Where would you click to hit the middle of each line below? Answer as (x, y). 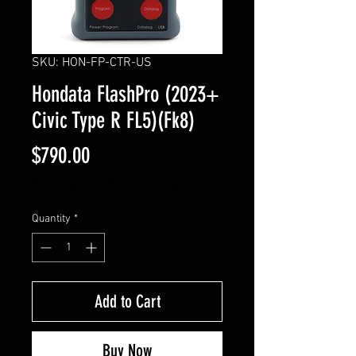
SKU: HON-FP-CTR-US (92, 62)
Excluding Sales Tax (77, 184)
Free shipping (162, 184)
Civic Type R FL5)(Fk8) (113, 120)
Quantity (51, 219)
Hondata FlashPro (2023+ (126, 94)
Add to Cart (127, 301)
